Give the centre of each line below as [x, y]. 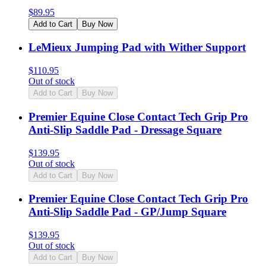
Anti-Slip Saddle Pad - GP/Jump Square [127, 212]
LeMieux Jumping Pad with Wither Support [137, 47]
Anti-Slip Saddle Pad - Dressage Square [125, 129]
